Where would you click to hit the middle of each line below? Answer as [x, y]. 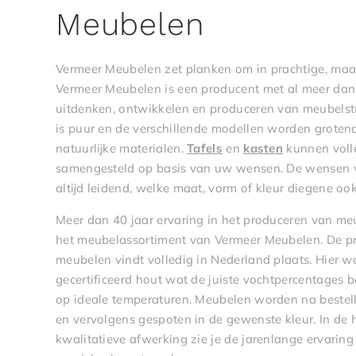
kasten [263, 148]
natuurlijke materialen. [122, 148]
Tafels [205, 148]
